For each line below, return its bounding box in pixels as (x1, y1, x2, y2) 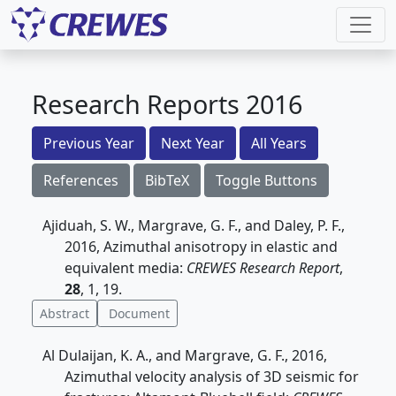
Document (105, 305, 170, 322)
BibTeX (145, 171, 189, 190)
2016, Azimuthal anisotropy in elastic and (65, 237, 338, 256)
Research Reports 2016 (32, 87, 302, 121)
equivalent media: (65, 258, 187, 278)
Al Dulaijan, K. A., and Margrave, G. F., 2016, (42, 346, 327, 365)
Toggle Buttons (216, 171, 317, 190)
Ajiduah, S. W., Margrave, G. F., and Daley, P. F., (42, 216, 345, 235)
